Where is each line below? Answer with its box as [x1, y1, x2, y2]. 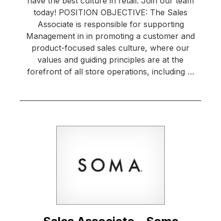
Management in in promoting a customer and [26, 31, 195, 41]
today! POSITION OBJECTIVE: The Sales [34, 7, 187, 18]
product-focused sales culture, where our [32, 43, 189, 53]
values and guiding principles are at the [37, 55, 184, 65]
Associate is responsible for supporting [37, 19, 184, 30]
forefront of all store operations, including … [27, 67, 194, 77]
